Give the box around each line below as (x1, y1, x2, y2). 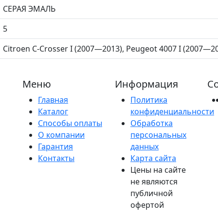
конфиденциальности (130, 106, 214, 117)
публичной (130, 187, 173, 199)
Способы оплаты (38, 117, 102, 128)
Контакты (38, 152, 74, 163)
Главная (38, 94, 68, 105)
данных (130, 141, 159, 152)
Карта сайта (130, 152, 176, 163)
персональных (130, 129, 186, 140)
